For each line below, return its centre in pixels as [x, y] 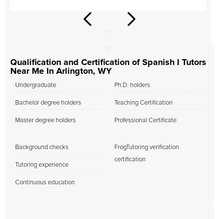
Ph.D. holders [132, 85]
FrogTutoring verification [147, 147]
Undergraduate [36, 85]
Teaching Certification [143, 103]
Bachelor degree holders [48, 103]
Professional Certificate [145, 120]
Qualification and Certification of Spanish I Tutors [108, 63]
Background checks [42, 147]
